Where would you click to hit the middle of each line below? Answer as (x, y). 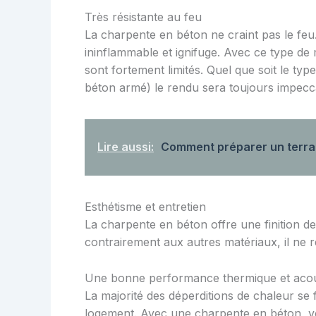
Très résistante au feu (143, 17)
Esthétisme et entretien (145, 207)
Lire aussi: (126, 147)
